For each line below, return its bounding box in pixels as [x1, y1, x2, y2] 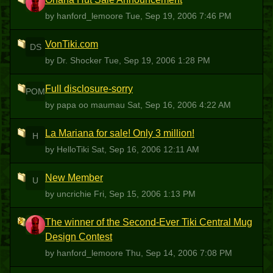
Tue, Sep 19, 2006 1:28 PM [104, 55, 210, 65]
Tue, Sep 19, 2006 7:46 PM [126, 11, 232, 21]
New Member [45, 172, 103, 183]
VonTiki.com [45, 39, 98, 49]
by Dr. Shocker [45, 55, 104, 65]
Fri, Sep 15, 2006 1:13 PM [94, 189, 196, 199]
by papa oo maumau [45, 100, 127, 110]
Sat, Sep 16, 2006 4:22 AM [127, 100, 231, 110]
